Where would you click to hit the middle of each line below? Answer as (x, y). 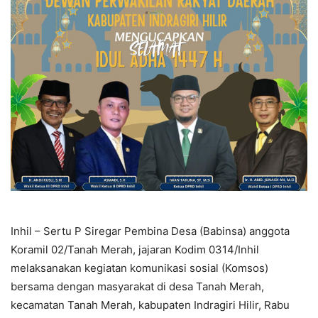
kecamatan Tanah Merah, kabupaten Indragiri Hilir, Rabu (150, 305)
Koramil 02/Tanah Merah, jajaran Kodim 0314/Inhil (135, 250)
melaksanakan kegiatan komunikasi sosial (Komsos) (139, 268)
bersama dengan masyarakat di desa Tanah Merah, (137, 287)
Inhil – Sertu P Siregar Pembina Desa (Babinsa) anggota (150, 231)
